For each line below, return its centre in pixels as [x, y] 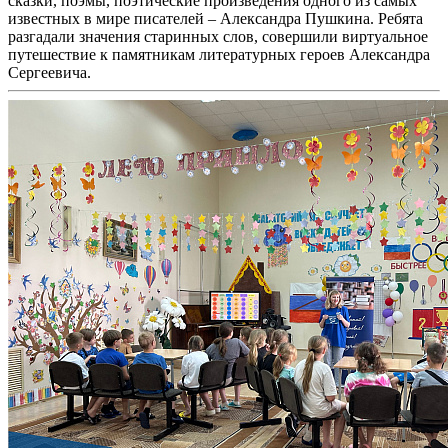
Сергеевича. [49, 73]
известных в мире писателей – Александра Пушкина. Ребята [215, 19]
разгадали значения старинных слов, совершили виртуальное [218, 37]
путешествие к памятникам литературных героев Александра [219, 55]
